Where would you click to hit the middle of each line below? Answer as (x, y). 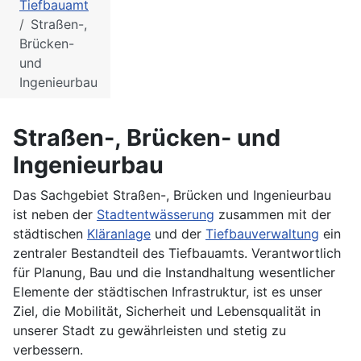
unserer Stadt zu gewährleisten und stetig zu (149, 331)
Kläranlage (119, 234)
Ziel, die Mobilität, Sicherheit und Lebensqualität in (167, 311)
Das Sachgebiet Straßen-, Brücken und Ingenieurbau (172, 195)
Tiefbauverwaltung (262, 234)
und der (178, 234)
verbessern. (48, 350)
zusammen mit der (273, 215)
